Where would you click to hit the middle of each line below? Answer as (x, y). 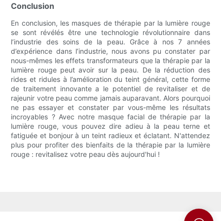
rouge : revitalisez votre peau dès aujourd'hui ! (86, 154)
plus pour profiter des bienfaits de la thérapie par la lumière (110, 145)
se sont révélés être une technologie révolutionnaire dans (110, 33)
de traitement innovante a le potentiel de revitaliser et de (110, 89)
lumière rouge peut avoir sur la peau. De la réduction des (110, 70)
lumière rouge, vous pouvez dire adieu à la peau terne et (110, 126)
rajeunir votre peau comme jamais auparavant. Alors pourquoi (110, 98)
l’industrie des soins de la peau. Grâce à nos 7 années (110, 42)
